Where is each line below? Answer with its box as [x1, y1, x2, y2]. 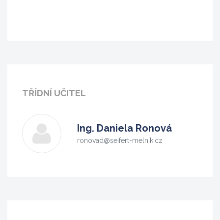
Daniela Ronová [94, 122, 172, 135]
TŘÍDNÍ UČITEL [22, 87, 86, 98]
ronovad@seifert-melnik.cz [77, 137, 163, 145]
